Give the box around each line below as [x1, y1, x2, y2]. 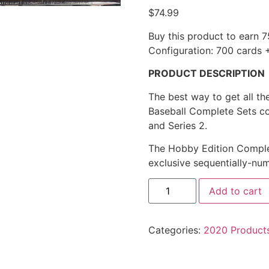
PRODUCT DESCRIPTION [148, 67, 265, 80]
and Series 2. [148, 119, 207, 131]
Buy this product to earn [148, 29, 262, 42]
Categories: [148, 224, 204, 237]
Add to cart [208, 185, 262, 198]
